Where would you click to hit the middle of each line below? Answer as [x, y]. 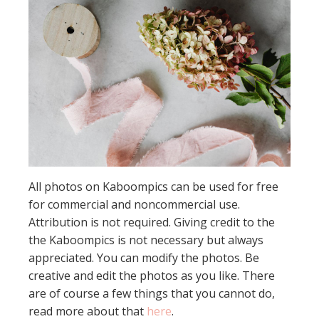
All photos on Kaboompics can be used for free [153, 187]
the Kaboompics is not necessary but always [146, 240]
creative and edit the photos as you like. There [152, 276]
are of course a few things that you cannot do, [152, 294]
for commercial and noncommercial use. [134, 205]
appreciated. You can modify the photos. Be [144, 258]
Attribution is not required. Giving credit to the [152, 223]
